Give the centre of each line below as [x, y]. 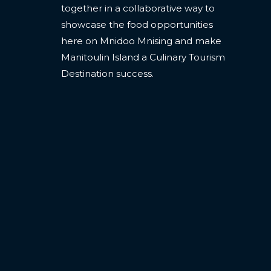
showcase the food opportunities [137, 24]
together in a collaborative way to [138, 8]
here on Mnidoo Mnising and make [141, 41]
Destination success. [107, 73]
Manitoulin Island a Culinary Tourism [143, 57]
